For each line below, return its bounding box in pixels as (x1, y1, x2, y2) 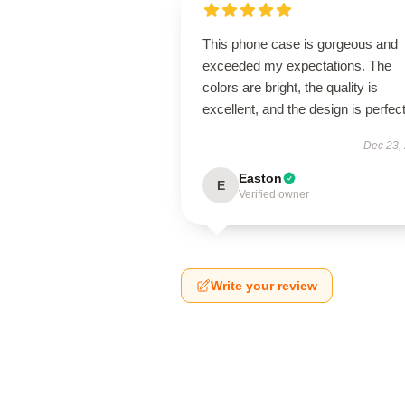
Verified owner (239, 188, 309, 201)
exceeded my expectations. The (202, 58, 391, 73)
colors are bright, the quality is (202, 80, 378, 95)
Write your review (211, 278, 317, 293)
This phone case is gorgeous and (202, 36, 398, 52)
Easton (239, 171, 282, 185)
